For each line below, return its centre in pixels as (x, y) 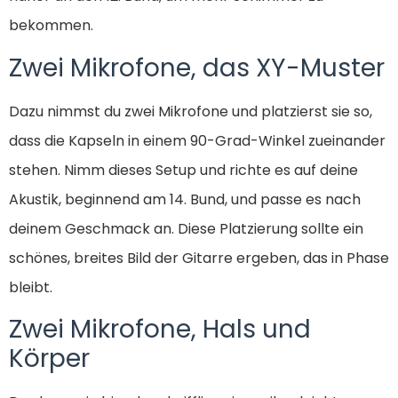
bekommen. (51, 26)
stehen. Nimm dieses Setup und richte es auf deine (183, 170)
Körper (49, 359)
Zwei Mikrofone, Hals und (160, 330)
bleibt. (31, 287)
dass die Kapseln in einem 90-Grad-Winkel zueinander (197, 140)
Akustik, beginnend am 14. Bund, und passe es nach (185, 199)
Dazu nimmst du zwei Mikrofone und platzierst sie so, (191, 111)
